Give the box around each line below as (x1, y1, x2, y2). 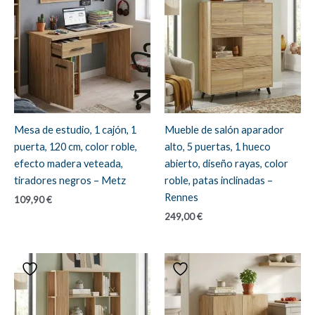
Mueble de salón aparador (165, 123, 284, 136)
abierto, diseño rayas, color (165, 157, 288, 169)
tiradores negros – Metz (14, 174, 126, 186)
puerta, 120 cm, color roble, (14, 140, 137, 153)
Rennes (165, 191, 198, 203)
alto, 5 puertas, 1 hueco (165, 140, 271, 153)
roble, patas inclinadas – (165, 174, 273, 186)
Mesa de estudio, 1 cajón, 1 (14, 123, 136, 136)
